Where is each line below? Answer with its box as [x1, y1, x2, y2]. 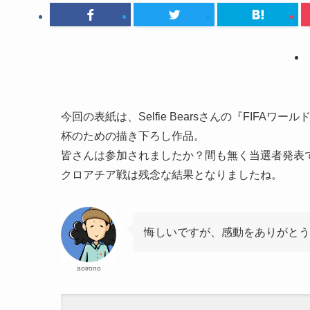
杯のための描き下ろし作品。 [61, 129, 205, 142]
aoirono [76, 264, 101, 272]
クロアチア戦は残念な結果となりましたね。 [61, 168, 282, 181]
